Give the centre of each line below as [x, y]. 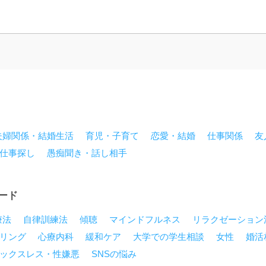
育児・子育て [112, 136]
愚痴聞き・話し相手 [87, 153]
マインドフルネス [145, 219]
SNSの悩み [114, 254]
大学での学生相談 [169, 237]
